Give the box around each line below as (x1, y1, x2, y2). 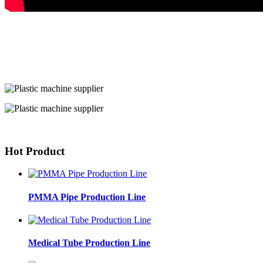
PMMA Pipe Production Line (28, 191, 146, 202)
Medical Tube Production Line (28, 238, 150, 248)
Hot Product (5, 144, 65, 157)
